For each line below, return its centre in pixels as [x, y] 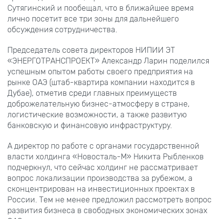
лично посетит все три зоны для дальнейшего [93, 19]
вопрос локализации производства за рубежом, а [100, 178]
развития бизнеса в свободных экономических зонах [107, 210]
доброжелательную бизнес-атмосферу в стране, [99, 104]
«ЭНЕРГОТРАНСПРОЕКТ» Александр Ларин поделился [108, 61]
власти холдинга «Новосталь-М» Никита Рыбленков [106, 156]
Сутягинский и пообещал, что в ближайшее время [100, 8]
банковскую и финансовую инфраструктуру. [90, 125]
